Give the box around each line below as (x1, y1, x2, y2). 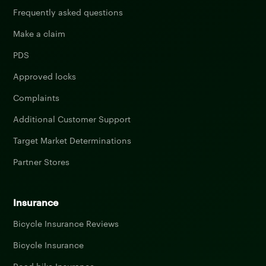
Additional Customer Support (13, 113, 131, 125)
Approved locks (13, 70, 77, 83)
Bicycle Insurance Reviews (13, 217, 119, 230)
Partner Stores (13, 156, 70, 168)
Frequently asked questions (13, 6, 123, 18)
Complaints (13, 91, 60, 104)
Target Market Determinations (13, 134, 132, 147)
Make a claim (13, 27, 66, 40)
